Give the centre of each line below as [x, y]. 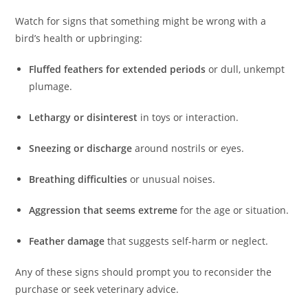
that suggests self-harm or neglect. [187, 241]
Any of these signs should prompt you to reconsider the [144, 272]
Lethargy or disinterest [84, 118]
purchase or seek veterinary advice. [97, 289]
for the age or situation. [233, 210]
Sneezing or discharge [81, 148]
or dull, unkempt [245, 69]
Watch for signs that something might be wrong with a [141, 21]
